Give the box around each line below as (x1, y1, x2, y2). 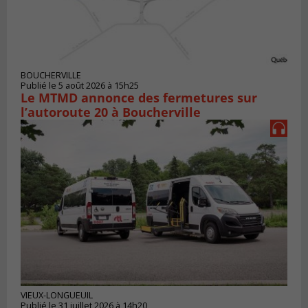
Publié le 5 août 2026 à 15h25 (21, 79, 139, 91)
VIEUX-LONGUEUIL (21, 289, 93, 302)
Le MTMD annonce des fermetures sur (21, 89, 257, 106)
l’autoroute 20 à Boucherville (21, 103, 204, 120)
